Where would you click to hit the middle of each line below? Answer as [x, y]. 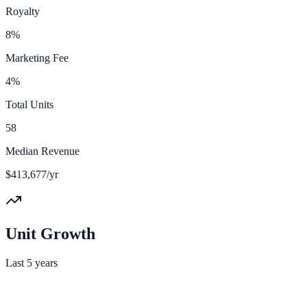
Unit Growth [50, 233]
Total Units [29, 104]
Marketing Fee [37, 58]
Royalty [23, 11]
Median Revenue [42, 151]
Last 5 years [32, 262]
